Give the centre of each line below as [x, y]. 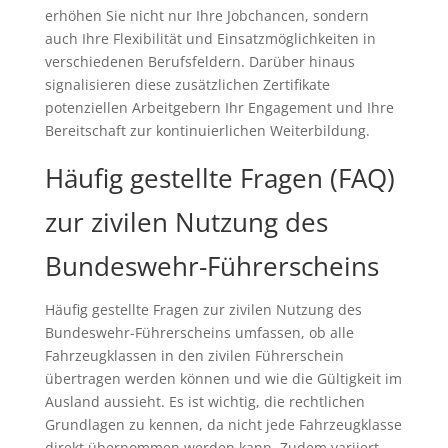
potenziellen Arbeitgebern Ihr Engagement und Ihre [219, 108]
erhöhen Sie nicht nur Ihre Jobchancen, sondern [206, 16]
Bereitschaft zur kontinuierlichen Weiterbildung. [207, 131]
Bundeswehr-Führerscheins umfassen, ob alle [199, 333]
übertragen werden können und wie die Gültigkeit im [223, 379]
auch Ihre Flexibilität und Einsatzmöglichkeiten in [210, 39]
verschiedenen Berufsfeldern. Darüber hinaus [199, 62]
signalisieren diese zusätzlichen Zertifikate [187, 85]
